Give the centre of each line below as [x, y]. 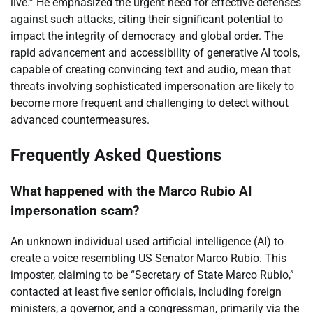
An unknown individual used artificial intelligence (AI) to [147, 242]
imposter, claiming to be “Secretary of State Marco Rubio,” [152, 275]
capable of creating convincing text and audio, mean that [151, 69]
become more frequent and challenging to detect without [150, 103]
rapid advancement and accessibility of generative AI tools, [155, 52]
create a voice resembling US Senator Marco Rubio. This [148, 259]
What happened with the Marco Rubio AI [131, 191]
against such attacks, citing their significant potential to [147, 19]
